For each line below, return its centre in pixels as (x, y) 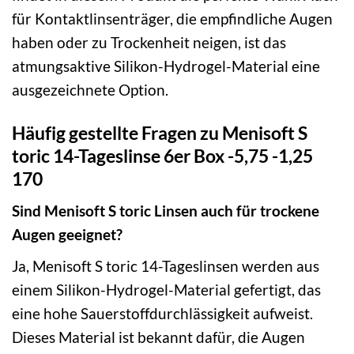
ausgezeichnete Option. (90, 89)
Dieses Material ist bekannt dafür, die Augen (158, 337)
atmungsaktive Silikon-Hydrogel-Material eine (166, 66)
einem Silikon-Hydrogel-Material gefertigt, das (166, 289)
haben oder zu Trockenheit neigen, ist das (149, 42)
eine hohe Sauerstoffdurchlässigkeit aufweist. (162, 313)
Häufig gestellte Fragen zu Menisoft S (160, 132)
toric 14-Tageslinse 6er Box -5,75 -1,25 (162, 155)
